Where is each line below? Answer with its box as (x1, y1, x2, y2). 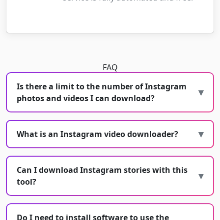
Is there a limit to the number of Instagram (17, 81, 187, 92)
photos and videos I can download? (17, 93, 155, 104)
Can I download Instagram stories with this (17, 165, 188, 176)
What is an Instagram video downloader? (17, 129, 178, 140)
